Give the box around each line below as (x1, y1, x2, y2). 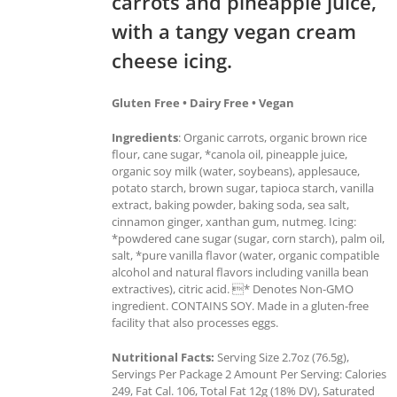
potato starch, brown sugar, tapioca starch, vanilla (112, 179, 374, 196)
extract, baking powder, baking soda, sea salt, (112, 196, 349, 213)
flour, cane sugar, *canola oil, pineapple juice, (112, 145, 347, 162)
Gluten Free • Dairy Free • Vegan (112, 94, 294, 111)
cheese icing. (112, 46, 232, 74)
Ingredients (112, 128, 178, 145)
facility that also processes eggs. (112, 314, 278, 331)
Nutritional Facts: (112, 348, 214, 365)
